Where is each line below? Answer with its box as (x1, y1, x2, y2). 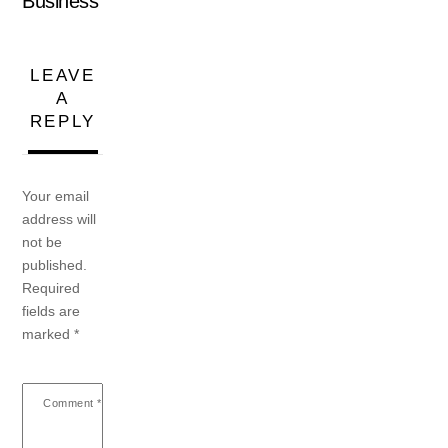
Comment (43, 396, 97, 409)
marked (22, 325, 75, 342)
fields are (22, 302, 81, 319)
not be (22, 233, 63, 250)
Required (22, 279, 81, 296)
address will (22, 210, 97, 227)
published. (22, 256, 88, 273)
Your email (22, 187, 90, 204)
